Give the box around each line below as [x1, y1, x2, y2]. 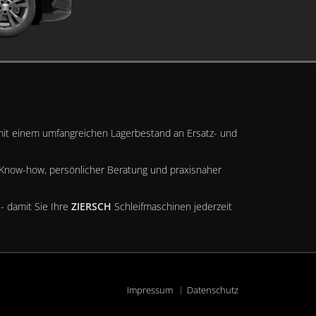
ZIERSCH [71, 200, 111, 214]
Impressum [127, 284, 173, 297]
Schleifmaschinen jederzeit [111, 200, 232, 214]
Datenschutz [187, 284, 238, 297]
